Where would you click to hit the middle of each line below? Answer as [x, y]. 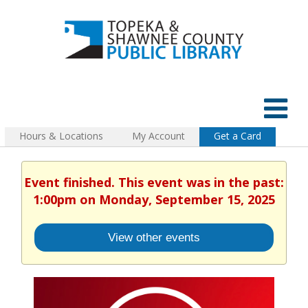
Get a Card [238, 135]
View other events [154, 238]
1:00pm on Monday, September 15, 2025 [154, 199]
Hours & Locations [61, 135]
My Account [158, 135]
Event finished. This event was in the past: [154, 182]
